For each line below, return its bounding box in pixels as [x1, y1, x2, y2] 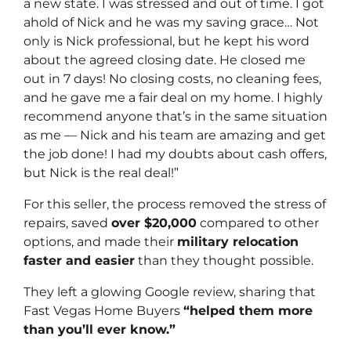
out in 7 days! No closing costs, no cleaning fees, [24, 71, 321, 87]
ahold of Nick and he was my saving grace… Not [24, 15, 319, 31]
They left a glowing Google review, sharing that [24, 284, 316, 300]
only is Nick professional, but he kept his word [24, 34, 309, 49]
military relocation [177, 234, 299, 250]
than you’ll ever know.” [24, 322, 175, 338]
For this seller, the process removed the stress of [24, 197, 326, 212]
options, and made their [24, 234, 177, 250]
